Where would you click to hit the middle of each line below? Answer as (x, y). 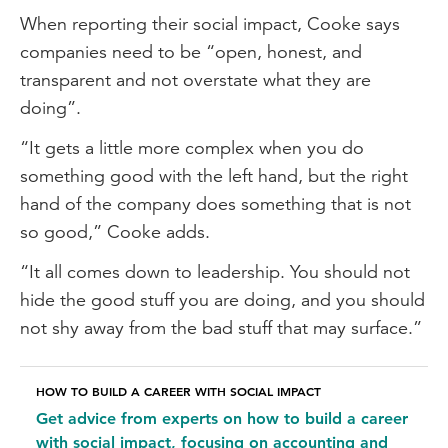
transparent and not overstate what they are (195, 79)
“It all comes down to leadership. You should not (215, 271)
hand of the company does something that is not (215, 203)
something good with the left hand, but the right (214, 175)
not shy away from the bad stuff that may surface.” (221, 327)
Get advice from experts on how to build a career (222, 418)
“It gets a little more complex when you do (192, 147)
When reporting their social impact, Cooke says (210, 23)
